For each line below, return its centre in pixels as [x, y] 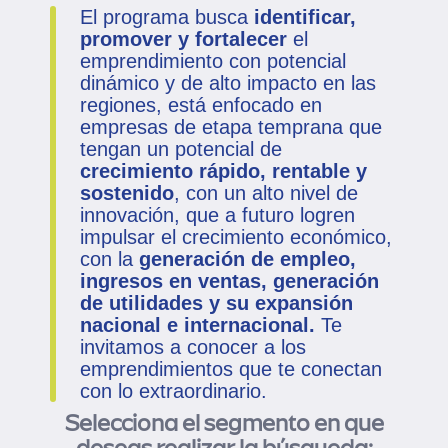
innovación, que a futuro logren [217, 214]
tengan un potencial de [181, 148]
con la [109, 258]
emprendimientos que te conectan [231, 368]
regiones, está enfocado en [201, 104]
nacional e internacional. [197, 324]
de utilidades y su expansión [216, 302]
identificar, [305, 16]
